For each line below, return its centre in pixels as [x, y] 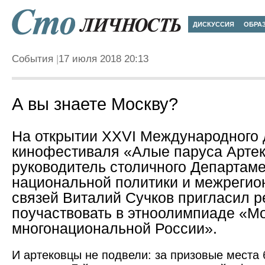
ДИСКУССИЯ [214, 24]
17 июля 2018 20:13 [104, 59]
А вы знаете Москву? [95, 104]
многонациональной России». [114, 229]
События [33, 59]
